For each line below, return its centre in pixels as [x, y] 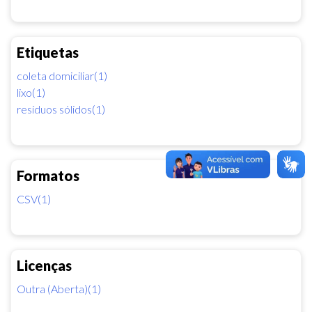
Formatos [48, 175]
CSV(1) [34, 198]
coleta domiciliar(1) [62, 75]
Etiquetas [48, 52]
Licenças [44, 265]
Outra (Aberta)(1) [59, 288]
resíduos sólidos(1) [61, 109]
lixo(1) [31, 92]
